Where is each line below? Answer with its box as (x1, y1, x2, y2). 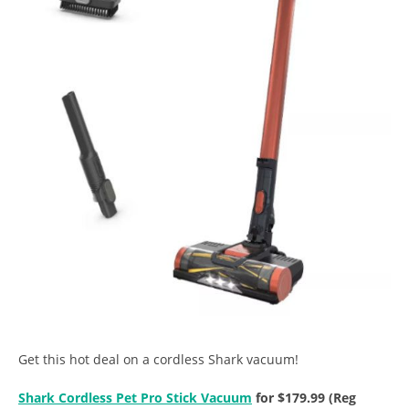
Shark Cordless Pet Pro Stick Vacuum (18, 388, 252, 406)
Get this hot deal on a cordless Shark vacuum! (18, 350, 299, 368)
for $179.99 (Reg (252, 388, 356, 406)
